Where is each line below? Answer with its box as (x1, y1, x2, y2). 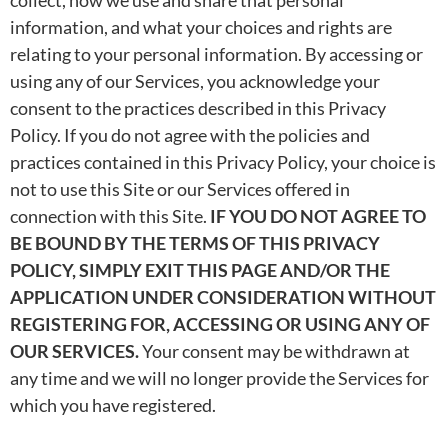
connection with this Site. (10, 204, 210, 227)
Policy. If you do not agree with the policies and (10, 123, 370, 146)
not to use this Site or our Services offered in (10, 177, 350, 200)
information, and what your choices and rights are (10, 15, 392, 38)
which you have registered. (10, 393, 216, 416)
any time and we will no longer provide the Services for (10, 366, 429, 389)
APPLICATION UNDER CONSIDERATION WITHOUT (10, 285, 436, 308)
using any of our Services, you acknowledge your (10, 69, 380, 92)
